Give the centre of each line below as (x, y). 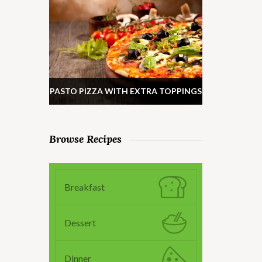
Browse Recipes (85, 139)
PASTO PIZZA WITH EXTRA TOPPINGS (125, 91)
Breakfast (84, 187)
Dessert (80, 222)
